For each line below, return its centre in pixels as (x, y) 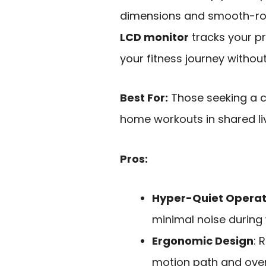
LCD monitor (154, 37)
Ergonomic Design (203, 241)
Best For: (144, 98)
